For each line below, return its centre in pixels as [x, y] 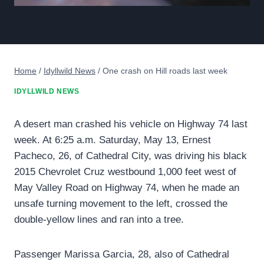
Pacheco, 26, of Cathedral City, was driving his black [131, 156]
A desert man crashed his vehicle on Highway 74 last [131, 124]
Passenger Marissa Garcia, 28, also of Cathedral [122, 255]
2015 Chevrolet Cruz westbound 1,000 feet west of [125, 172]
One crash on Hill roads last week [165, 70]
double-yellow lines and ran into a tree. [99, 220]
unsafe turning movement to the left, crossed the [121, 204]
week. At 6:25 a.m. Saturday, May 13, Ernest [113, 140]
